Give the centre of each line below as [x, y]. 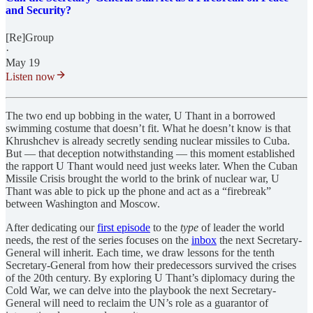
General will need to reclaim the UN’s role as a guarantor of [137, 303]
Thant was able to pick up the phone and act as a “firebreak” [138, 191]
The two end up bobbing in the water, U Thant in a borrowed [140, 116]
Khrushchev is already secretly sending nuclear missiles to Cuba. [148, 141]
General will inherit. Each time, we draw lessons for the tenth [140, 253]
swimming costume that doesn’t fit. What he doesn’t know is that [148, 129]
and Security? [38, 10]
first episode [124, 228]
